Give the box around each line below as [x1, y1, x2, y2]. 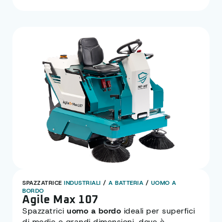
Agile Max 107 [22, 195, 99, 206]
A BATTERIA [109, 179, 143, 187]
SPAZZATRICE [22, 179, 64, 187]
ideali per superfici [121, 206, 195, 217]
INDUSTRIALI [64, 179, 101, 187]
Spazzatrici [22, 206, 67, 217]
